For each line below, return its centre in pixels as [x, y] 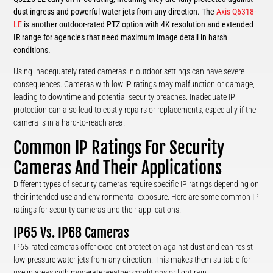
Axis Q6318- [236, 11]
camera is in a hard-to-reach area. [69, 122]
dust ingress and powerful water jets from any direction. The [115, 11]
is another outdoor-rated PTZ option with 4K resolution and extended [138, 24]
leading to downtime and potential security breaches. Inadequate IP [125, 97]
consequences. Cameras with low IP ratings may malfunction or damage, [134, 84]
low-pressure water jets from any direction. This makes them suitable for [132, 259]
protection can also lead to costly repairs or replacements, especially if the [135, 109]
